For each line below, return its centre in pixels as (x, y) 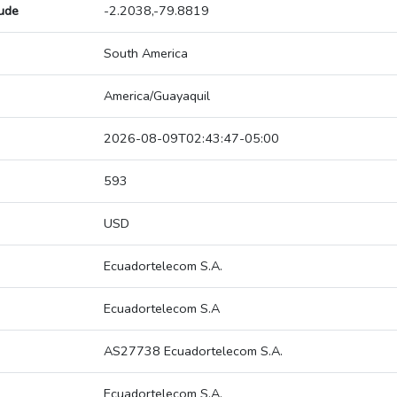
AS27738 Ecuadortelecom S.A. (193, 351)
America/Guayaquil (157, 96)
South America (146, 54)
